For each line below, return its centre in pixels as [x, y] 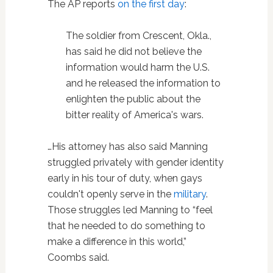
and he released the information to [143, 83]
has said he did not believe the [133, 52]
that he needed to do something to [126, 226]
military [190, 194]
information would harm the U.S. [137, 68]
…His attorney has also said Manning [127, 147]
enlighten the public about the [133, 99]
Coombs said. [78, 258]
